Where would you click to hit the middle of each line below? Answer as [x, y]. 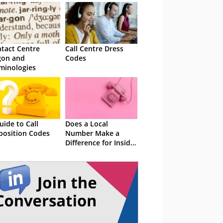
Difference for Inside [100, 143]
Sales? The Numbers [99, 152]
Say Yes [78, 162]
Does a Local [87, 124]
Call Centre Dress [94, 49]
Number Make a [92, 133]
